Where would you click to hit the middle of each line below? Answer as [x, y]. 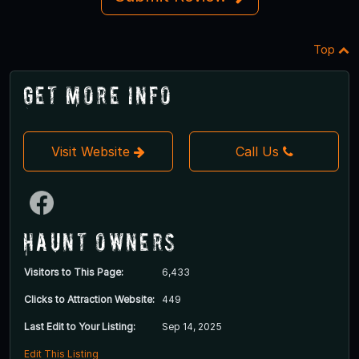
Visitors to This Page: [74, 272]
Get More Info [98, 95]
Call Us [257, 151]
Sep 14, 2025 [192, 326]
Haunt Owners [100, 241]
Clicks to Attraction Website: [89, 299]
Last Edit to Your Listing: [80, 326]
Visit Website [93, 151]
